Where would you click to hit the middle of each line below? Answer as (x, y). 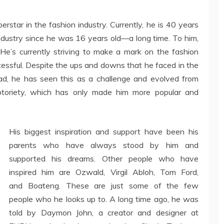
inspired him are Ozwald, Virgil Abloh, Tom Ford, (104, 172)
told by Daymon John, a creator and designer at (104, 212)
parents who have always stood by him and (104, 145)
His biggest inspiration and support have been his (104, 131)
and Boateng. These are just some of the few (104, 185)
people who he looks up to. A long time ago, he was (104, 199)
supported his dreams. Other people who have (104, 158)
